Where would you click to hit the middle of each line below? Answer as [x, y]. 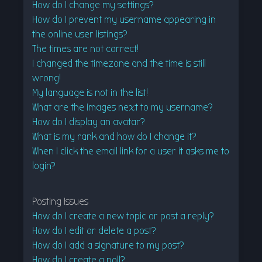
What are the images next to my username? [123, 108]
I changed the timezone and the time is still [119, 64]
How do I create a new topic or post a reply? [123, 216]
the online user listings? [80, 35]
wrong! [46, 78]
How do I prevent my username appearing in [124, 20]
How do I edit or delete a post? [94, 231]
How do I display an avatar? [89, 122]
